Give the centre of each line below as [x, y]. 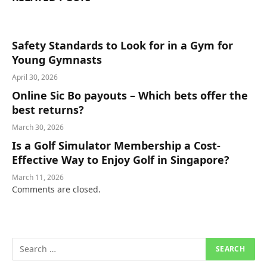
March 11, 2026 [38, 177]
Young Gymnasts [57, 59]
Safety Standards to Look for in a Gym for [122, 45]
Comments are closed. [56, 189]
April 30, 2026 [35, 77]
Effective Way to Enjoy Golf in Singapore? [121, 159]
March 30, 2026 [38, 127]
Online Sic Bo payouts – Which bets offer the [130, 95]
